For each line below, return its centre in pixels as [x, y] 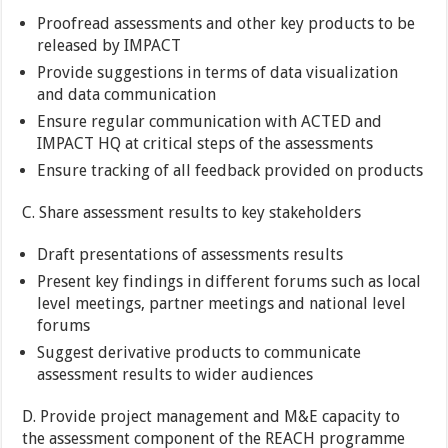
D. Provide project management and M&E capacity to [211, 417]
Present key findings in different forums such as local [229, 282]
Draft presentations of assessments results [190, 255]
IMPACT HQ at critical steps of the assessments [205, 144]
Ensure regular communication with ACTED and [210, 122]
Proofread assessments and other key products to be [226, 24]
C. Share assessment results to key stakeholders [192, 213]
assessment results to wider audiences [175, 375]
